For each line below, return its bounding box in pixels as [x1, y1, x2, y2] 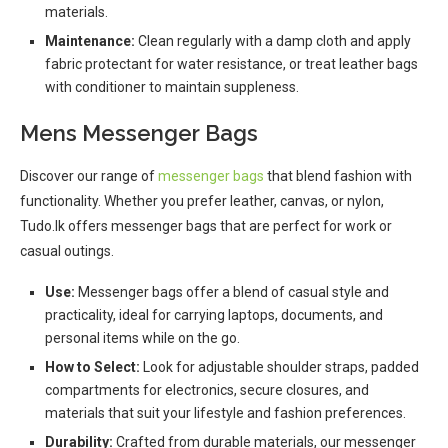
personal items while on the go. [45, 330, 240, 346]
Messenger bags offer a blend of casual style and [75, 284, 389, 300]
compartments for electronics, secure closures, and [45, 382, 369, 398]
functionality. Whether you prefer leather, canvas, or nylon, [20, 193, 384, 209]
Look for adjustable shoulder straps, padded [140, 359, 419, 375]
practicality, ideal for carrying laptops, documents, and [45, 307, 383, 323]
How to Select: [45, 359, 140, 375]
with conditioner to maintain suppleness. [45, 79, 299, 95]
